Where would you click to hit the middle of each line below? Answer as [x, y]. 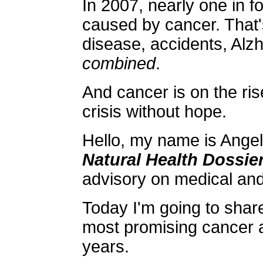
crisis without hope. [154, 112]
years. [106, 247]
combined [119, 63]
